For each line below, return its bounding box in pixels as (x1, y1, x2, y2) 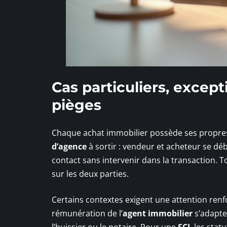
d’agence (52, 141, 87, 153)
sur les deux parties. (52, 168, 129, 180)
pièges (52, 96, 101, 114)
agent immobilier (123, 208, 193, 219)
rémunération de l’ (52, 208, 123, 219)
